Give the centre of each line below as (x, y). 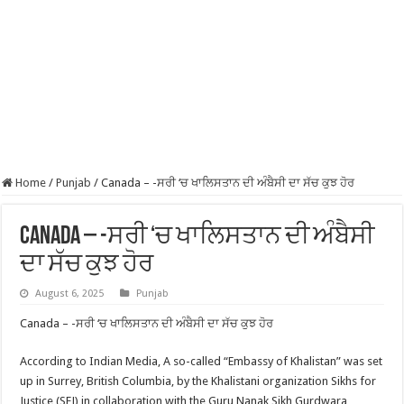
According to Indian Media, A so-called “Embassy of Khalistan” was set (202, 361)
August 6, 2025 (70, 294)
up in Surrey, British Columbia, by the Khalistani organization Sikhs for (198, 381)
